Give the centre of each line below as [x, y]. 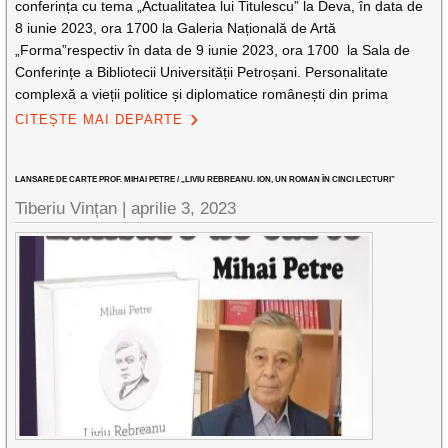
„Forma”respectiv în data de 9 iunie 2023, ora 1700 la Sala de [213, 50]
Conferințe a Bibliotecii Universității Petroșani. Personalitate [202, 72]
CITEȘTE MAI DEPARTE [99, 119]
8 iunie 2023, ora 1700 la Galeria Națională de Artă [176, 28]
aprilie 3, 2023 [184, 208]
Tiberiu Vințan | [73, 208]
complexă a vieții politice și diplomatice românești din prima [202, 94]
